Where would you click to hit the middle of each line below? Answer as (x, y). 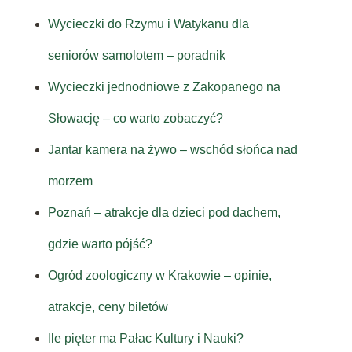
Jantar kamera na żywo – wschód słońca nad (172, 150)
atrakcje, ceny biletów (108, 307)
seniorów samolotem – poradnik (136, 56)
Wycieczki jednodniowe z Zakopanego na (164, 87)
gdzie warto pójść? (100, 244)
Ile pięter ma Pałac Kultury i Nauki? (145, 339)
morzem (70, 181)
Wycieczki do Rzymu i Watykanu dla (148, 24)
